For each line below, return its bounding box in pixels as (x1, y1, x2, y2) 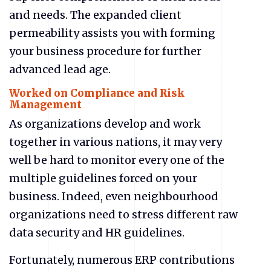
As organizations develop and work (9, 117, 201, 131)
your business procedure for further (9, 44, 201, 58)
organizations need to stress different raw (9, 207, 238, 222)
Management (9, 98, 84, 111)
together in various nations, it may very (9, 135, 222, 149)
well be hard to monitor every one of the (9, 153, 224, 168)
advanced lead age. (9, 62, 113, 76)
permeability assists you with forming (9, 25, 215, 40)
